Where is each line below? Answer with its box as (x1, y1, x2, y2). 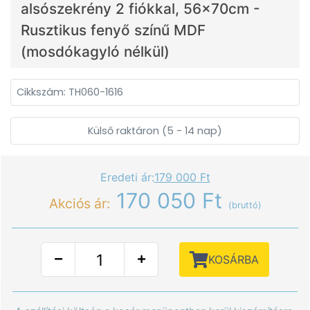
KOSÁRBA (208, 253, 259, 266)
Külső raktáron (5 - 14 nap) (88, 123, 222, 138)
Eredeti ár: (100, 170, 154, 184)
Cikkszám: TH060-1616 (17, 85, 123, 99)
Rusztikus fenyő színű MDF (21, 21, 206, 39)
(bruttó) (228, 200, 262, 210)
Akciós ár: (48, 195, 110, 212)
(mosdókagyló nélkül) (21, 43, 170, 60)
